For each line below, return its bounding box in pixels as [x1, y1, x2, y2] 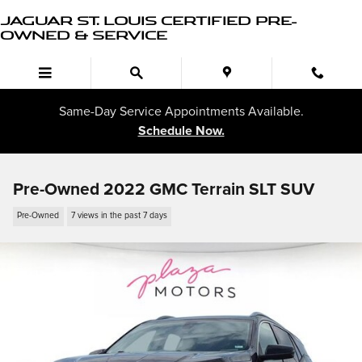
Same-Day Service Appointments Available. [58, 105, 304, 118]
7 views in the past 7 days [70, 212, 167, 221]
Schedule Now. [137, 124, 225, 137]
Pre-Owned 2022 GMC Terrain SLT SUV [13, 181, 314, 198]
